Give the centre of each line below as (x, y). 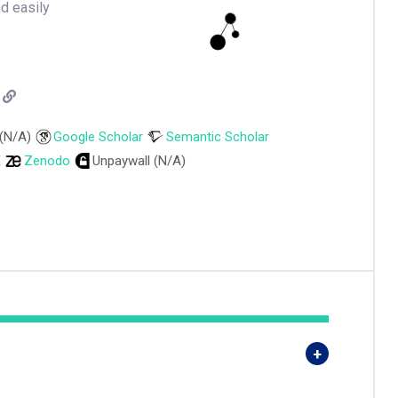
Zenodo (47, 161)
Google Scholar (98, 137)
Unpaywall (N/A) (139, 161)
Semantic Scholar (217, 137)
